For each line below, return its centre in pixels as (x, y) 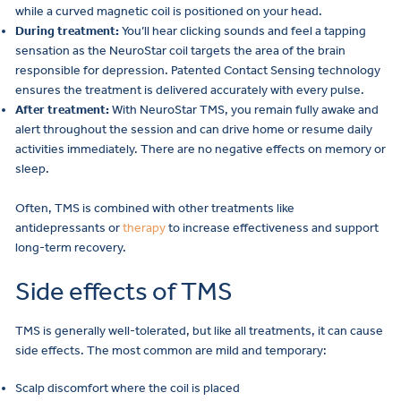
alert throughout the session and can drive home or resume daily (194, 129)
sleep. (32, 168)
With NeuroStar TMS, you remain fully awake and (244, 109)
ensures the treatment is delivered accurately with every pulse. (190, 90)
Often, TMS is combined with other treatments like (155, 209)
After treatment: (62, 109)
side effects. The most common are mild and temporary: (171, 350)
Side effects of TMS (124, 292)
